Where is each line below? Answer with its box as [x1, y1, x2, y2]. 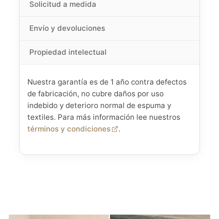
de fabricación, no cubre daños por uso [27, 89, 164, 99]
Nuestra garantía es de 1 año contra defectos [27, 77, 187, 87]
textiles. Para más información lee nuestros [27, 112, 180, 122]
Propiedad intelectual [29, 47, 107, 57]
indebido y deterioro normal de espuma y [27, 101, 171, 110]
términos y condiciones [27, 124, 110, 134]
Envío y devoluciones [29, 23, 105, 33]
